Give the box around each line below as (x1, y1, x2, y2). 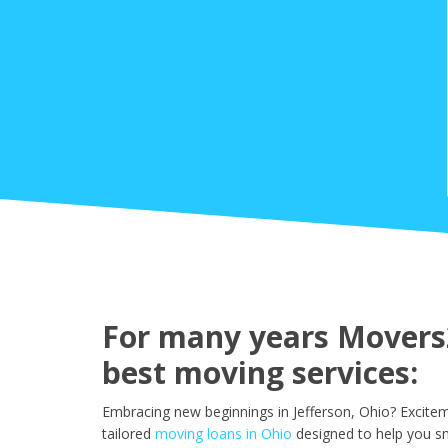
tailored (102, 424, 151, 444)
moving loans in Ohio (155, 424, 292, 444)
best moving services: (102, 352, 418, 394)
